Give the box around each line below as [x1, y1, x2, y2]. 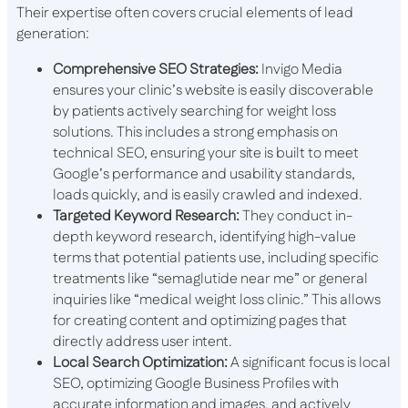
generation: [16, 24, 89, 46]
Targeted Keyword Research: [53, 206, 240, 228]
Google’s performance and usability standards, [53, 164, 355, 186]
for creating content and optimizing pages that [53, 311, 347, 332]
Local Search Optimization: [53, 352, 228, 374]
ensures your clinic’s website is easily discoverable [53, 80, 373, 102]
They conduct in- [240, 206, 352, 228]
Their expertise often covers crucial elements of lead [16, 3, 353, 25]
